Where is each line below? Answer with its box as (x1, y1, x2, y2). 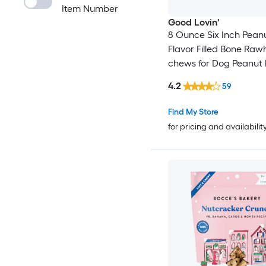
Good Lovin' (167, 17, 219, 28)
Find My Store (167, 107, 218, 118)
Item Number (62, 3, 118, 14)
